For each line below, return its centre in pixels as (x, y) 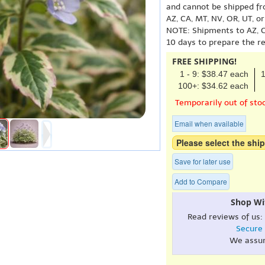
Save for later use (203, 161)
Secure (249, 229)
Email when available (209, 123)
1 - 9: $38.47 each (214, 74)
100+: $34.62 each (213, 86)
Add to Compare (201, 181)
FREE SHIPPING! (204, 61)
